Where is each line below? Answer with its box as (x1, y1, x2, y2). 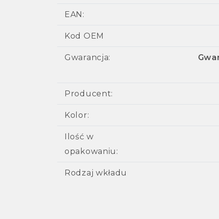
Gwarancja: (65, 52, 110, 62)
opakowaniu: (65, 146, 118, 156)
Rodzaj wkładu (65, 168, 128, 177)
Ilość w (65, 131, 94, 141)
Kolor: (65, 110, 89, 120)
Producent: (65, 88, 113, 98)
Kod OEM (65, 31, 104, 41)
